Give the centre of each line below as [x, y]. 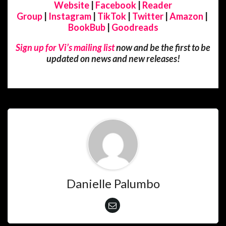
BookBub [87, 27]
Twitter [148, 16]
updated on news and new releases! [113, 58]
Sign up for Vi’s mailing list [65, 47]
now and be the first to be [162, 47]
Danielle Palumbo [113, 183]
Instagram [70, 16]
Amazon [186, 16]
